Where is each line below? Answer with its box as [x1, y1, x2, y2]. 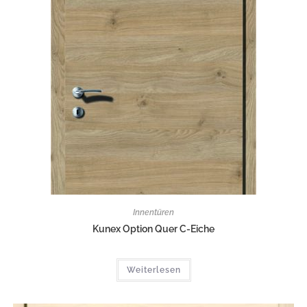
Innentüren [133, 207, 174, 217]
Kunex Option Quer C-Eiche [93, 223, 214, 234]
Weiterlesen [126, 265, 181, 275]
